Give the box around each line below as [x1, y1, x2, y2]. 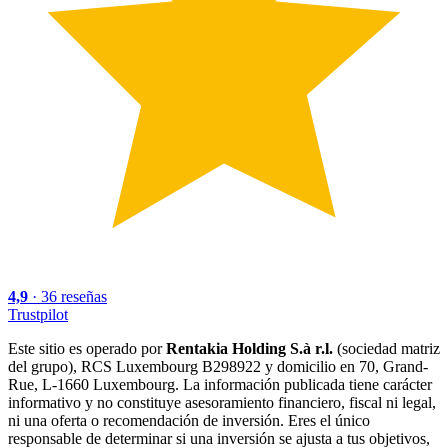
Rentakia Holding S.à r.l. [166, 339, 333, 357]
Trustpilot [8, 305, 68, 323]
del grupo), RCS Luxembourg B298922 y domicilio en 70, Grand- [8, 357, 428, 375]
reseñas [61, 287, 107, 305]
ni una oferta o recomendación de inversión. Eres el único [8, 411, 370, 429]
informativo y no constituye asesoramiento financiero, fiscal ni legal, [8, 393, 436, 411]
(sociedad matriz [333, 339, 440, 357]
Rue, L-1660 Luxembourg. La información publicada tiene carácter [8, 375, 432, 393]
